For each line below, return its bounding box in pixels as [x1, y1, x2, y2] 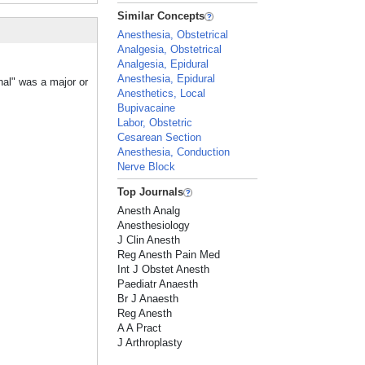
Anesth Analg [117, 204, 181, 217]
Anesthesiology [117, 219, 191, 231]
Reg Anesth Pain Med [117, 248, 221, 261]
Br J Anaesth [117, 292, 179, 305]
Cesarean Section [117, 131, 202, 143]
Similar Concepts [117, 10, 205, 22]
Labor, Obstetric [117, 117, 193, 129]
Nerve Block [117, 161, 176, 173]
